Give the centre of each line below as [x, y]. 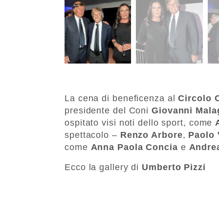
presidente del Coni [108, 110]
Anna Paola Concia [134, 147]
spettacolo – [92, 135]
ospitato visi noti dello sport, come [140, 122]
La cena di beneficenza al [121, 98]
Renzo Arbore [151, 135]
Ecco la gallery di [103, 167]
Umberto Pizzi [174, 167]
